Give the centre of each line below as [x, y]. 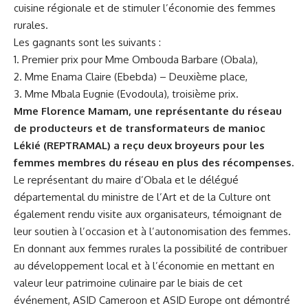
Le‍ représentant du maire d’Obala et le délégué [126, 179]
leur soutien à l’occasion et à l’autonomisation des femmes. [152, 231]
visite [110, 214]
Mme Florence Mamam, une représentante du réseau [148, 111]
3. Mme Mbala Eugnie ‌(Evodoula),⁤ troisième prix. [126, 93]
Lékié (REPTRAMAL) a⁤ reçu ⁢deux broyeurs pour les [139, 145]
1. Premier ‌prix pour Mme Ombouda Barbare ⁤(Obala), [136, 59]
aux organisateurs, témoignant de [202, 214]
